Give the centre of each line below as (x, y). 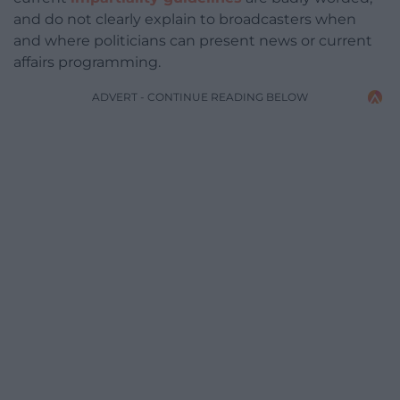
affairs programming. (87, 62)
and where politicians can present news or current (193, 41)
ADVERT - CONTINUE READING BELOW (200, 97)
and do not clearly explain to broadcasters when (185, 20)
